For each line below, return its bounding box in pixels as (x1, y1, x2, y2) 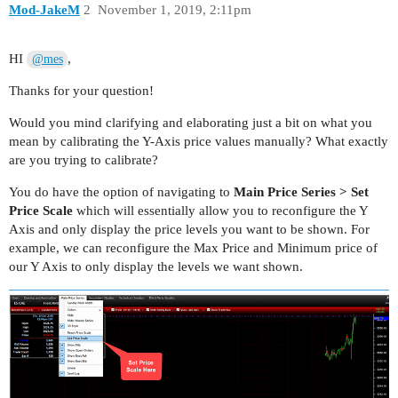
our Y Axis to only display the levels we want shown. (9, 259, 303, 274)
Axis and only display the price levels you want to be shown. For (9, 221, 370, 236)
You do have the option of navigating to (9, 184, 234, 199)
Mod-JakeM (9, 3, 80, 17)
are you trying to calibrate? (9, 152, 158, 167)
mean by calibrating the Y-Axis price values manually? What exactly (9, 133, 388, 148)
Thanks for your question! (9, 83, 154, 98)
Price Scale (9, 203, 73, 218)
